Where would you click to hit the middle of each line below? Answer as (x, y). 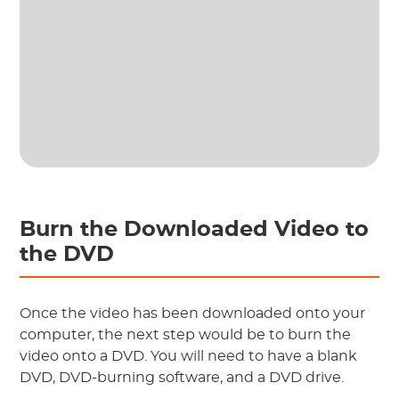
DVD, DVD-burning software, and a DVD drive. (182, 378)
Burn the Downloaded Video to (195, 230)
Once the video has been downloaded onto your (193, 314)
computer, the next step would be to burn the (186, 335)
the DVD (67, 255)
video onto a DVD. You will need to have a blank (189, 357)
